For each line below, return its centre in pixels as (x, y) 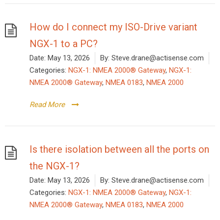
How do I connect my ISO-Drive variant (113, 27)
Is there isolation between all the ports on (119, 149)
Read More (47, 104)
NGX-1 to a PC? (64, 43)
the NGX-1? (55, 166)
